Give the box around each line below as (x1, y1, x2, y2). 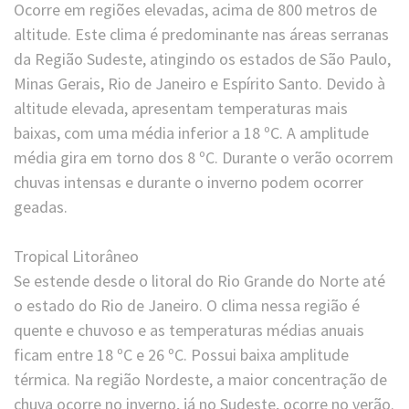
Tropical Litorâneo (14, 246, 139, 267)
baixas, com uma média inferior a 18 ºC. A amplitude (14, 122, 369, 144)
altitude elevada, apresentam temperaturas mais (14, 98, 348, 120)
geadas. (14, 196, 68, 218)
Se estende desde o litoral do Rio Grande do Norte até (14, 270, 385, 292)
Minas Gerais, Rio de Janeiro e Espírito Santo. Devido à (14, 73, 385, 95)
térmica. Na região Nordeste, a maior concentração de (14, 369, 387, 391)
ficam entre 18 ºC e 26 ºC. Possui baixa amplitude (14, 344, 349, 366)
